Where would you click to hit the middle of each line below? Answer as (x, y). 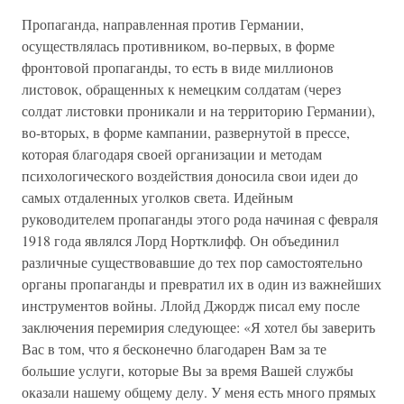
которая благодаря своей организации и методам (172, 154)
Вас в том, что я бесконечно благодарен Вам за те (174, 349)
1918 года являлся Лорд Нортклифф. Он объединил (180, 240)
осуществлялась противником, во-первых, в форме (178, 46)
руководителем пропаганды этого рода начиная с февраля (200, 219)
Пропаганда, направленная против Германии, (163, 24)
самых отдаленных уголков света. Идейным (157, 197)
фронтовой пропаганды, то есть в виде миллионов (178, 67)
